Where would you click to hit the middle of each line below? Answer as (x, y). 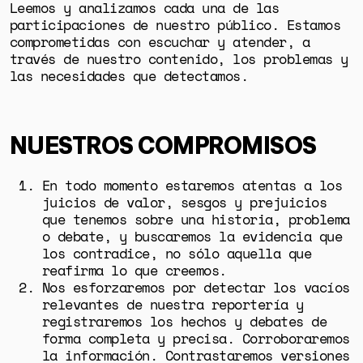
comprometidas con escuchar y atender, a (160, 42)
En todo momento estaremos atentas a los (192, 185)
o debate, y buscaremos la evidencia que (192, 236)
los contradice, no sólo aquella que (177, 253)
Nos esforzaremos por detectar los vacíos (196, 287)
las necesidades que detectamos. (132, 76)
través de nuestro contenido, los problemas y (179, 59)
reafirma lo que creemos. (138, 270)
